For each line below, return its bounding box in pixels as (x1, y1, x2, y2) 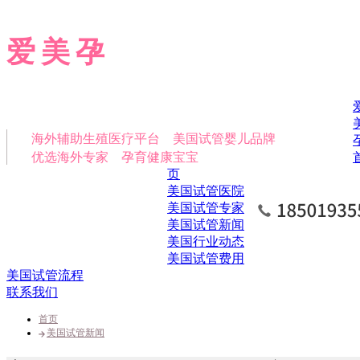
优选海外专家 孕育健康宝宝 (31, 150, 198, 164)
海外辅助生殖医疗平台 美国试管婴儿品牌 (31, 132, 276, 145)
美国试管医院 (167, 184, 244, 198)
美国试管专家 (167, 201, 244, 215)
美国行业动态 (167, 235, 244, 248)
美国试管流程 (6, 268, 84, 282)
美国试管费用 (167, 252, 244, 265)
